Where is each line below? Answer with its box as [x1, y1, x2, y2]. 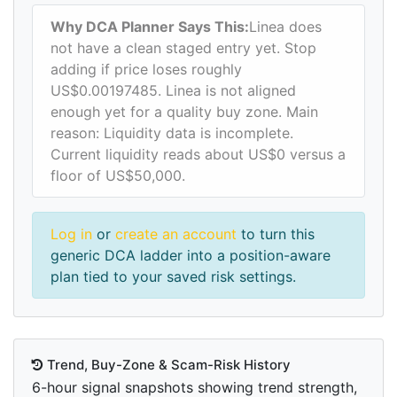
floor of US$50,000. [51, 167, 185, 185]
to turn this [237, 225, 315, 244]
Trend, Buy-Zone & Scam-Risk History [43, 356, 291, 374]
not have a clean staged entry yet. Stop [51, 39, 316, 58]
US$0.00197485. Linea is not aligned [51, 82, 296, 100]
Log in [51, 225, 92, 244]
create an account [115, 225, 237, 244]
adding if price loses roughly [51, 60, 242, 79]
